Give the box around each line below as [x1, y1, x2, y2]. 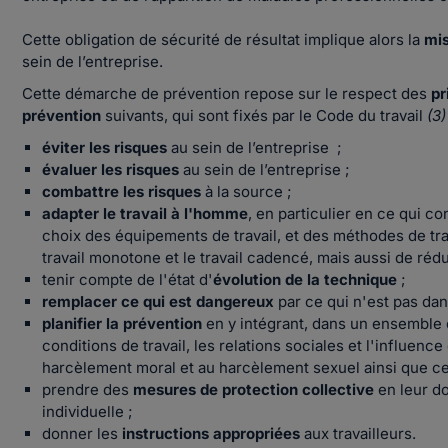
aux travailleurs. [300, 424, 417, 443]
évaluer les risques [42, 160, 180, 179]
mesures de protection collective [129, 380, 375, 399]
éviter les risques [42, 138, 168, 157]
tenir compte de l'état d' [42, 270, 214, 289]
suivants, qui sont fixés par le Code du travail [105, 106, 428, 125]
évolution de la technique [213, 270, 398, 289]
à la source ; [205, 182, 293, 201]
